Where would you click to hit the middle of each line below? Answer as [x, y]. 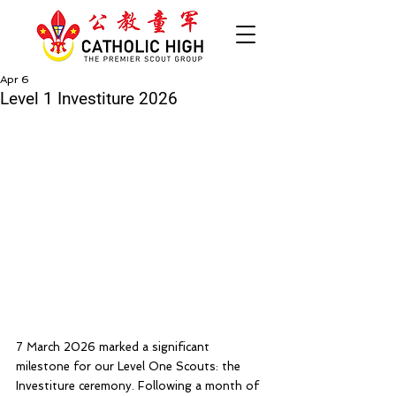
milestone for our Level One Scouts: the [130, 366]
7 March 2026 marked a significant [114, 347]
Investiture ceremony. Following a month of [139, 386]
